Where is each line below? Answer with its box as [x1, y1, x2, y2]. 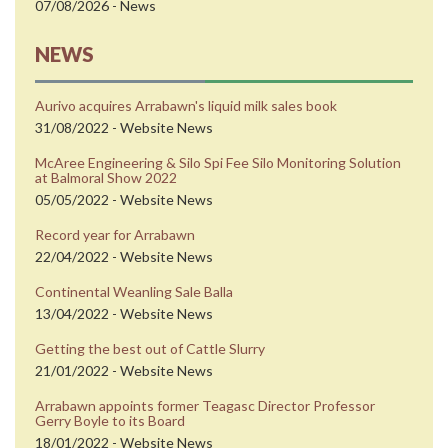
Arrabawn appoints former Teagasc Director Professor [35, 396, 375, 414]
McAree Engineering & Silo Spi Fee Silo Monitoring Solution [35, 153, 401, 171]
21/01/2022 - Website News [35, 361, 213, 379]
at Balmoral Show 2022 [35, 168, 177, 186]
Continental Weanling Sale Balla [35, 282, 233, 300]
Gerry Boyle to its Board [35, 411, 185, 429]
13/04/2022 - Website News [35, 304, 213, 322]
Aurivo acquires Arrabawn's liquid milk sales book [35, 96, 337, 114]
